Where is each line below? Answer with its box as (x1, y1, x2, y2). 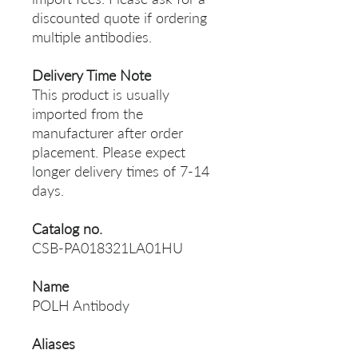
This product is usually (32, 86, 169, 104)
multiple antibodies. (32, 28, 152, 46)
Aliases (32, 335, 75, 353)
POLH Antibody (32, 296, 129, 315)
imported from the (32, 105, 143, 123)
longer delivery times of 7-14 (32, 162, 209, 181)
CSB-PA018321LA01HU (32, 239, 183, 257)
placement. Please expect (32, 143, 185, 161)
